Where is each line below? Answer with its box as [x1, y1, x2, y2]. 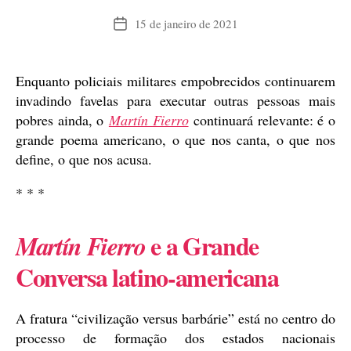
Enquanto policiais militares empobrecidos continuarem [16, 71, 335, 90]
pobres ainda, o [16, 110, 109, 129]
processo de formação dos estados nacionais [16, 327, 335, 347]
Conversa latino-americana [16, 258, 279, 295]
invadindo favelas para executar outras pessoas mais [16, 90, 335, 110]
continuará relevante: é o [188, 110, 335, 129]
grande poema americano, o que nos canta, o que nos [16, 129, 335, 149]
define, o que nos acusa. [16, 149, 152, 168]
